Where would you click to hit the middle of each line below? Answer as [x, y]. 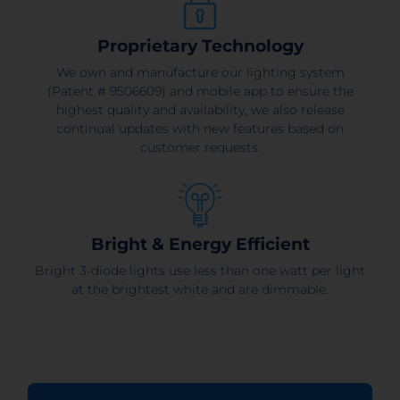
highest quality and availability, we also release [200, 109]
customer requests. [200, 147]
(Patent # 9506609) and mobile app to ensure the [200, 91]
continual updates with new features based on [200, 128]
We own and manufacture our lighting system [200, 72]
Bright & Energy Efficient [200, 244]
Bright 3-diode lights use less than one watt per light [200, 270]
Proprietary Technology [200, 46]
